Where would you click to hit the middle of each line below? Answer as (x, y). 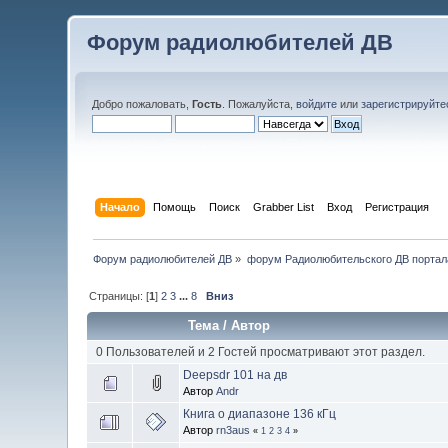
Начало (119, 206)
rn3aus (233, 429)
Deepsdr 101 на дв (235, 374)
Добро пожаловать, (142, 104)
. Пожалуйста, (259, 104)
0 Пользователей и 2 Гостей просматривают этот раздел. (260, 351)
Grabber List (283, 206)
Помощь (174, 206)
